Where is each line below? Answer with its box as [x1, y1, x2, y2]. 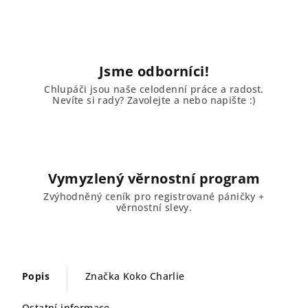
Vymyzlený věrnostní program [47, 169, 261, 188]
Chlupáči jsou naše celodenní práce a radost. [44, 82, 264, 96]
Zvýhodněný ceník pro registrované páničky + [43, 190, 265, 203]
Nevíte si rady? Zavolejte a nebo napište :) [52, 93, 256, 107]
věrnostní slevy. [115, 201, 192, 214]
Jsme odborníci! [99, 62, 209, 80]
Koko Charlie [120, 269, 185, 283]
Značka [85, 269, 120, 283]
